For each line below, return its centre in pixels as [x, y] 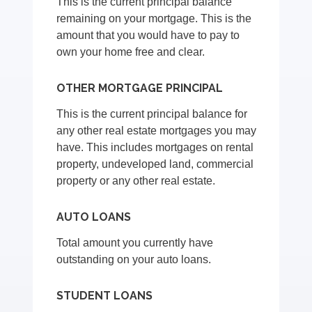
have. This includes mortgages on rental [155, 148]
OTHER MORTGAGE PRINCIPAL [140, 88]
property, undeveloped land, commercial [155, 164]
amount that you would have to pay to [148, 36]
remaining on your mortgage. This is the [154, 19]
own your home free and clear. [131, 52]
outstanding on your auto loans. [134, 260]
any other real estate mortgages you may [157, 131]
